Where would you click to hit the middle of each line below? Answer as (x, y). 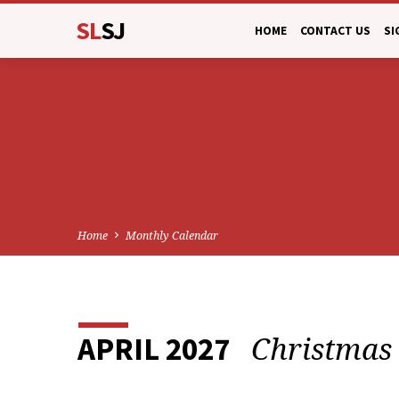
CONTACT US (335, 31)
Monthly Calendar (172, 235)
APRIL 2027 (154, 349)
